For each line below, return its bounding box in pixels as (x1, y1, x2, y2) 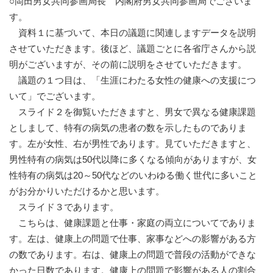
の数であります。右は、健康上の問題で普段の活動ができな (9, 249, 256, 260)
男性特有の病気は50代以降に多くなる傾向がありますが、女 (9, 154, 257, 165)
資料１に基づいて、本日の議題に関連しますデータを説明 (9, 27, 256, 38)
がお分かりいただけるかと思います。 (9, 186, 165, 197)
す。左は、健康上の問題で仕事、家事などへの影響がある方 (9, 233, 256, 244)
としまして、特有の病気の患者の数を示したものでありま (9, 122, 247, 133)
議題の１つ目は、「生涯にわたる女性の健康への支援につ (9, 75, 256, 86)
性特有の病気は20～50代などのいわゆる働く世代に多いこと (9, 170, 257, 181)
